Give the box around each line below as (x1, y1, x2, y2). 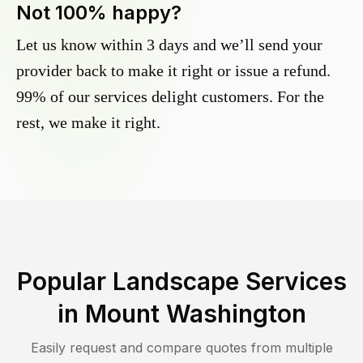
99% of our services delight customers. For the (16, 88, 324, 106)
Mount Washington (84, 299, 306, 329)
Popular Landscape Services (16, 267, 347, 297)
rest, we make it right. (16, 113, 160, 132)
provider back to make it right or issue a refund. (16, 62, 331, 80)
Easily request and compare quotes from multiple (30, 340, 333, 357)
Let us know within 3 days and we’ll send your (16, 36, 322, 54)
